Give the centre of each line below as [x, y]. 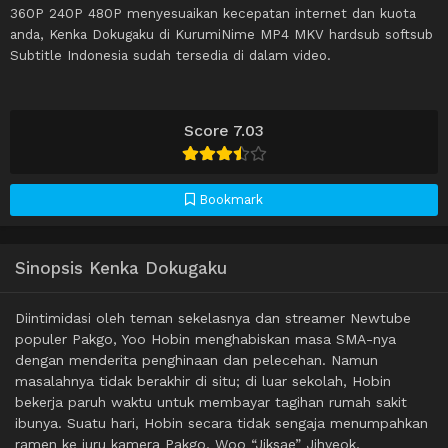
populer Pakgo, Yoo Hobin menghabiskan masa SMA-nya [205, 339]
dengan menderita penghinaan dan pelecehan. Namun [196, 360]
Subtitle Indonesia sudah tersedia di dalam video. [170, 55]
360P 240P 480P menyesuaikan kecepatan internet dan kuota [213, 13]
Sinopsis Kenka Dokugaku [121, 268]
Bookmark [229, 200]
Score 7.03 [224, 131]
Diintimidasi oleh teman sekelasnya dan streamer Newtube [213, 318]
